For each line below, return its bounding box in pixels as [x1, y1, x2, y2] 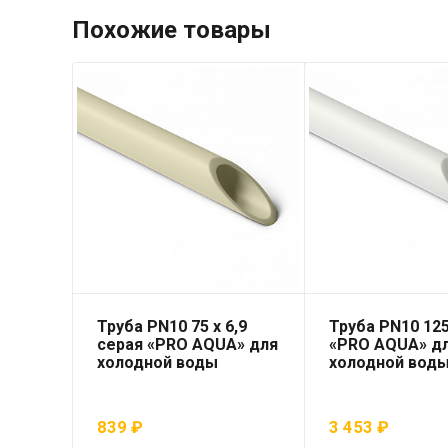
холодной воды [97, 353, 218, 373]
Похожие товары [72, 16, 271, 45]
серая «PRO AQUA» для [97, 335, 278, 355]
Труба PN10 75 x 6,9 [97, 317, 247, 337]
